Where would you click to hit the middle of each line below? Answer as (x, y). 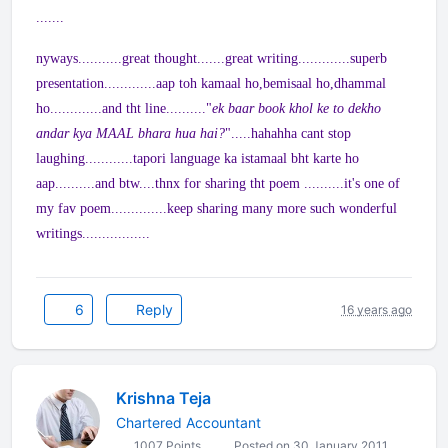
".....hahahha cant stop (288, 133)
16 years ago (376, 309)
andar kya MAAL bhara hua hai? (130, 133)
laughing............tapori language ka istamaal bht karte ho (197, 158)
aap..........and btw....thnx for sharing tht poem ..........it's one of (218, 183)
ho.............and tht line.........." (124, 108)
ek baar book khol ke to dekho (296, 108)
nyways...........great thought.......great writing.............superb (211, 58)
